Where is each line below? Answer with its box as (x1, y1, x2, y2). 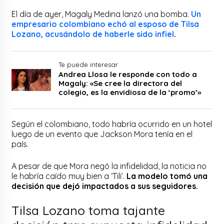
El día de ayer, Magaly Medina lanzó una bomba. (11, 8, 191, 19)
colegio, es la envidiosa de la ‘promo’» (58, 87, 201, 97)
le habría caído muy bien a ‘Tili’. (11, 170, 125, 181)
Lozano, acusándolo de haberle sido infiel (11, 28, 174, 39)
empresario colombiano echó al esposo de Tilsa (11, 18, 199, 29)
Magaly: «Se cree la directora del (58, 78, 182, 88)
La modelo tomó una (124, 170, 208, 181)
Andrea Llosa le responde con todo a (58, 69, 197, 79)
